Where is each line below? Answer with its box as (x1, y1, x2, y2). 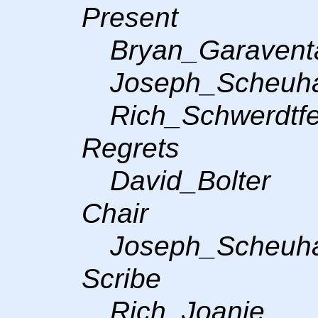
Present (82, 1, 179, 33)
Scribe (82, 263, 162, 294)
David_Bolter (110, 165, 271, 196)
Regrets (82, 132, 180, 163)
